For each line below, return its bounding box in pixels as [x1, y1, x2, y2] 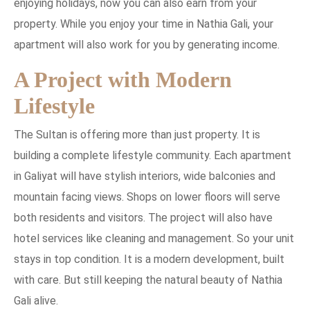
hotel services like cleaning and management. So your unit [14, 231, 294, 245]
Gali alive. [14, 293, 58, 307]
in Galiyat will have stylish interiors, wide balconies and [14, 169, 275, 183]
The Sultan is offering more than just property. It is [14, 127, 260, 141]
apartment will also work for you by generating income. [14, 37, 280, 51]
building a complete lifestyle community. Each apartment [14, 148, 291, 162]
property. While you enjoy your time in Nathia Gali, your [14, 17, 273, 30]
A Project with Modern [14, 66, 232, 92]
